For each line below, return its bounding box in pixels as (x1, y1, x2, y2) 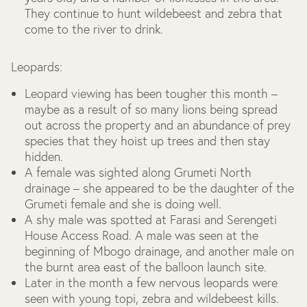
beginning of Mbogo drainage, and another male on (25, 243, 294, 259)
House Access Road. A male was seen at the (25, 228, 258, 243)
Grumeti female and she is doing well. (25, 196, 221, 212)
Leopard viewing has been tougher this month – (25, 86, 278, 101)
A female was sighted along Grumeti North (25, 164, 251, 180)
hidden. (25, 149, 63, 164)
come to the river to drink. (25, 21, 163, 37)
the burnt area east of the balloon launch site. (25, 259, 267, 275)
